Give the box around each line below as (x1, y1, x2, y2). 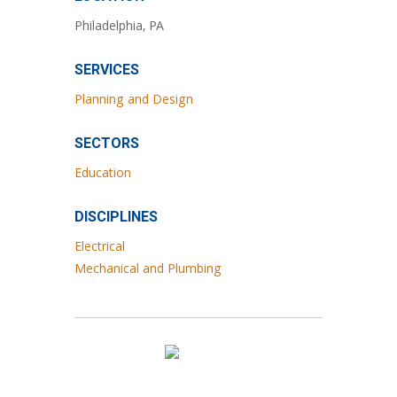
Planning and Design (74, 90, 193, 112)
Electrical (74, 237, 125, 259)
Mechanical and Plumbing (74, 260, 222, 281)
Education (74, 164, 131, 185)
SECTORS (74, 135, 139, 152)
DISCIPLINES (74, 208, 158, 225)
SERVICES (74, 61, 139, 78)
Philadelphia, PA (74, 17, 164, 38)
